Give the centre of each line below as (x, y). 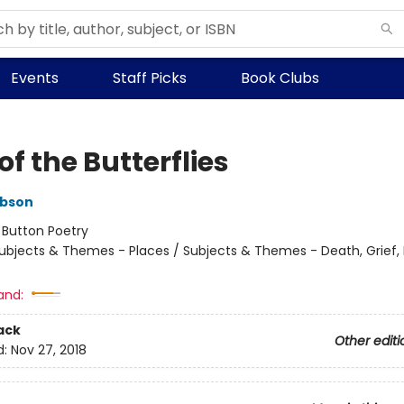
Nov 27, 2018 (48, 350)
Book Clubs (280, 78)
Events (35, 78)
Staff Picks (150, 78)
